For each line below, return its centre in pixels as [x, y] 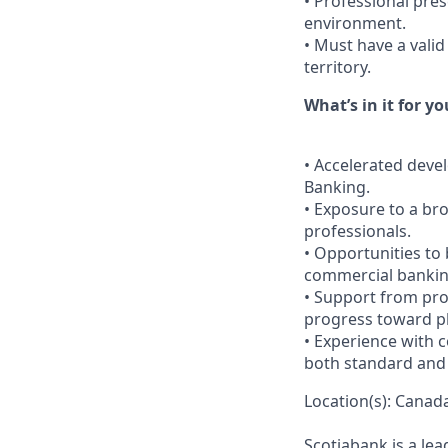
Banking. [337, 187]
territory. [337, 67]
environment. [355, 23]
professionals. [357, 231]
